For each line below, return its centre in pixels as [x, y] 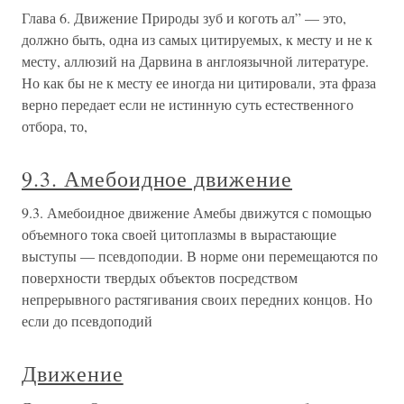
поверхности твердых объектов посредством [160, 278]
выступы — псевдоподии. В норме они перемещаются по [200, 256]
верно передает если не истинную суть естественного [188, 105]
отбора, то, [55, 126]
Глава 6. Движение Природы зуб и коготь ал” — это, [184, 18]
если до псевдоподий [87, 321]
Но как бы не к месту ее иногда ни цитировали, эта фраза [199, 83]
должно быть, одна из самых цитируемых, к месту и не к [197, 40]
